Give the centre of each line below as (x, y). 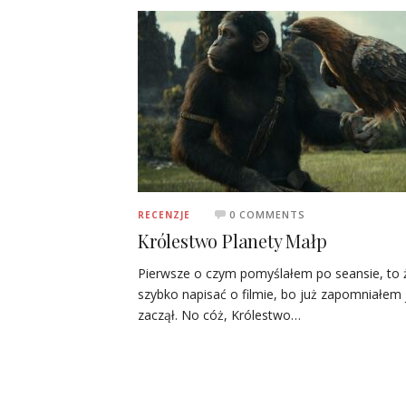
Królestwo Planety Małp (232, 240)
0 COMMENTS (267, 214)
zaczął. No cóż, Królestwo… (219, 314)
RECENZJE (164, 214)
